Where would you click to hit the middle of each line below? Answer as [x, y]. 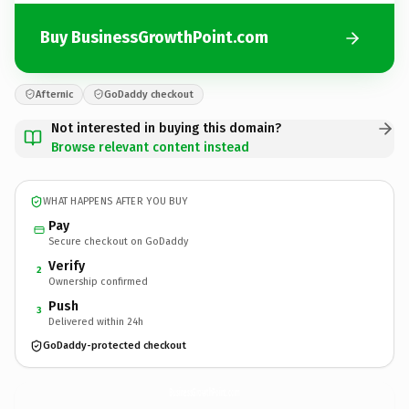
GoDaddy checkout [149, 94]
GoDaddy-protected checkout [115, 346]
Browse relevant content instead [150, 147]
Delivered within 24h [96, 321]
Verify [67, 266]
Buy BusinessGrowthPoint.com [154, 37]
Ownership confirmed [98, 281]
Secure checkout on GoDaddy [118, 241]
